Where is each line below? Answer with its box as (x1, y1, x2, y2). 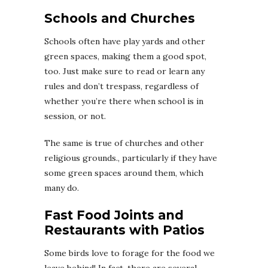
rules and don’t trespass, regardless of (44, 80, 199, 92)
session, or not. (44, 110, 106, 121)
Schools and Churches (44, 10, 195, 26)
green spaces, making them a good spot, (44, 50, 206, 62)
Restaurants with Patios (44, 222, 205, 237)
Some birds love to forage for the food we (44, 247, 215, 258)
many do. (44, 182, 79, 193)
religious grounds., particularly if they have (44, 152, 217, 163)
